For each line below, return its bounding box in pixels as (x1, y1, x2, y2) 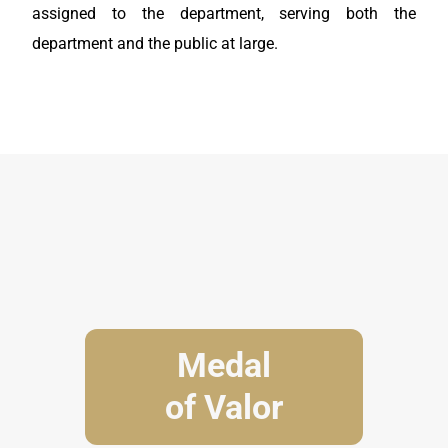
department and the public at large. (32, 34, 278, 54)
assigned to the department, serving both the (32, 4, 416, 24)
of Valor (165, 387, 283, 427)
